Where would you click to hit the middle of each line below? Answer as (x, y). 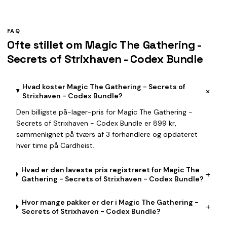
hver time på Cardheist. (55, 145)
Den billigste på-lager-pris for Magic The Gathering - (104, 112)
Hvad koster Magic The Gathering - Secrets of (104, 87)
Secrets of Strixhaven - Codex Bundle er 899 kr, (96, 123)
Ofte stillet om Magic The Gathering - (104, 45)
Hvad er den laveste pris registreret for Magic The (111, 170)
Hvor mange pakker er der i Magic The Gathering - (110, 202)
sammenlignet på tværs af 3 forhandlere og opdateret (107, 134)
